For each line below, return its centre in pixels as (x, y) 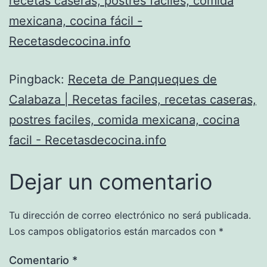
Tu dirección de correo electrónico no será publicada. (130, 215)
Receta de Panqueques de (142, 79)
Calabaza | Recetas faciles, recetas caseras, (133, 99)
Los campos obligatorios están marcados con (114, 231)
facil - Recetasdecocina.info (88, 140)
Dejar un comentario (111, 181)
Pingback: (38, 79)
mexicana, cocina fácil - (76, 21)
